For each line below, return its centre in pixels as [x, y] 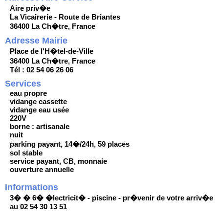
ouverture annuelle [42, 169]
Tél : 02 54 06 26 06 [42, 70]
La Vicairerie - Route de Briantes [65, 17]
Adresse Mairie [36, 41]
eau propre [28, 93]
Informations [32, 187]
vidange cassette [38, 101]
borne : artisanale [40, 126]
